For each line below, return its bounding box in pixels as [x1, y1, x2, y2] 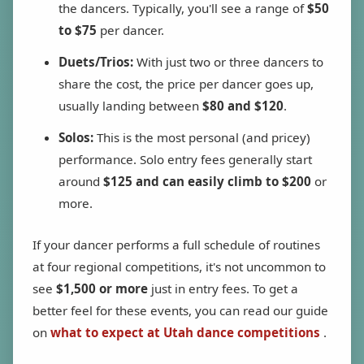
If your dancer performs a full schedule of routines [32, 236, 320, 253]
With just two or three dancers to [133, 54, 323, 71]
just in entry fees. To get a [148, 280, 298, 297]
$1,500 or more [56, 280, 148, 297]
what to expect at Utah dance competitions [50, 324, 323, 341]
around [58, 173, 103, 190]
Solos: [58, 129, 93, 146]
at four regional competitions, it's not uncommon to [32, 258, 326, 275]
